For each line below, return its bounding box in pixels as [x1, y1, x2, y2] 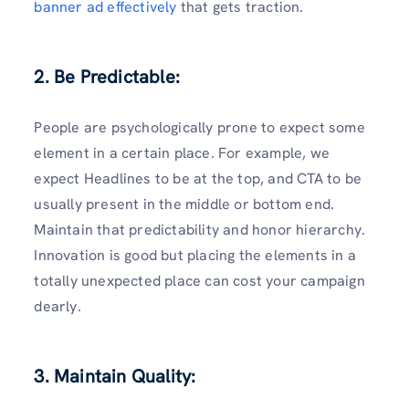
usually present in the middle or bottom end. [34, 194, 335, 215]
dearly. [34, 297, 81, 317]
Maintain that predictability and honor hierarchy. [34, 220, 366, 240]
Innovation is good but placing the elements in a [34, 246, 356, 266]
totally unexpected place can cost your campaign [34, 271, 365, 291]
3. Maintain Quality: [34, 364, 196, 389]
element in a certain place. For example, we [34, 143, 330, 163]
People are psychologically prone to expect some [34, 118, 365, 138]
